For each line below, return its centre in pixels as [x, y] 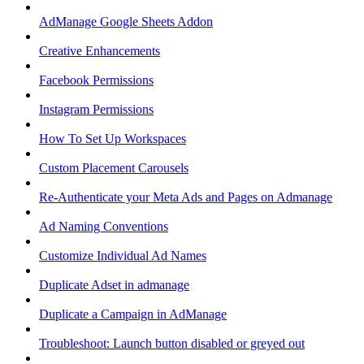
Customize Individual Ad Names [123, 256]
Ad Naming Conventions [104, 227]
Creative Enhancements [100, 51]
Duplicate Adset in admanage [114, 285]
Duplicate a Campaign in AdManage [133, 314]
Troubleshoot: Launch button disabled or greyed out [172, 344]
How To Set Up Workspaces [113, 139]
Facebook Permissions [96, 80]
